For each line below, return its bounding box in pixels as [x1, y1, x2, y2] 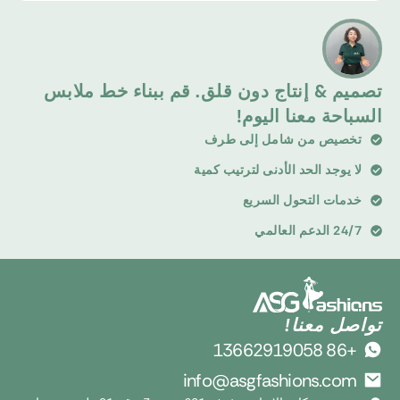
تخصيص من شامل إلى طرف [208, 131, 366, 148]
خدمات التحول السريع [246, 192, 366, 209]
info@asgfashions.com [187, 368, 361, 392]
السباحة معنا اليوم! [240, 104, 387, 129]
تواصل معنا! [289, 312, 387, 337]
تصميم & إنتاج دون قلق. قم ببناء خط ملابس [47, 79, 387, 104]
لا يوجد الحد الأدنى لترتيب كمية [198, 162, 366, 179]
